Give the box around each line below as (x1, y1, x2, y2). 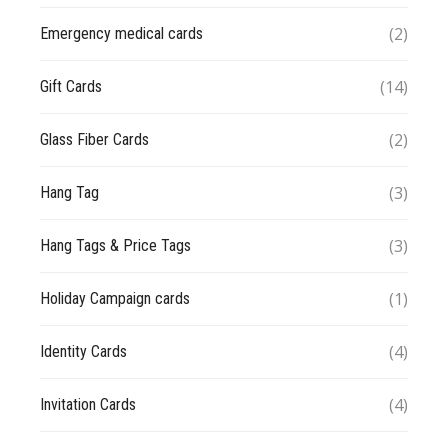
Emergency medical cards (40, 23, 203, 43)
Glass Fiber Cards (40, 129, 149, 149)
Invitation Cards (40, 394, 136, 414)
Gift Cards (40, 76, 102, 96)
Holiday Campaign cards (40, 288, 190, 308)
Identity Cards (40, 341, 127, 361)
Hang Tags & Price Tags (40, 235, 191, 255)
